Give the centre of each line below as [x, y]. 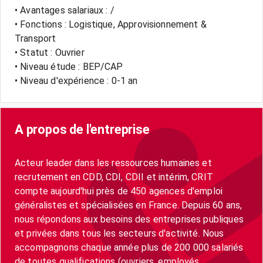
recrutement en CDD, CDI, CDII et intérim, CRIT [114, 177]
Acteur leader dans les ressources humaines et [113, 163]
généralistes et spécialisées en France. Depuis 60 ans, [129, 205]
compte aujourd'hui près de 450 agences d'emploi [119, 191]
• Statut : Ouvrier [50, 53]
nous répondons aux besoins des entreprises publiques [129, 219]
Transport [36, 38]
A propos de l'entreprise [82, 129]
